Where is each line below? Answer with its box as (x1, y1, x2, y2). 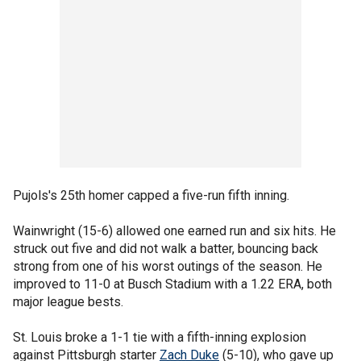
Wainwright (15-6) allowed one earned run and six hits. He (13, 223, 336, 239)
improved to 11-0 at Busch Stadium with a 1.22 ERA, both (13, 276, 332, 292)
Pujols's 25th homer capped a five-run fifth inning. (13, 188, 289, 203)
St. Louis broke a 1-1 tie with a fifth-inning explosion (13, 330, 306, 345)
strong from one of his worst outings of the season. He (13, 259, 322, 274)
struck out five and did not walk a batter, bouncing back (13, 241, 318, 256)
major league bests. (13, 294, 123, 309)
